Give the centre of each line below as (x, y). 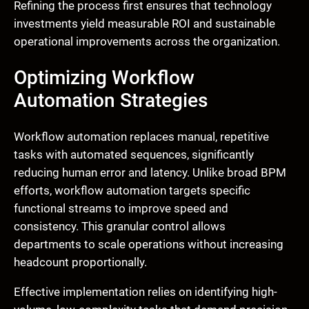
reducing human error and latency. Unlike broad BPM (150, 173)
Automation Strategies (111, 101)
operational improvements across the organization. (147, 42)
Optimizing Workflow (104, 78)
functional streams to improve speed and (121, 209)
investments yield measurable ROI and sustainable (144, 24)
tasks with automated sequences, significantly (134, 155)
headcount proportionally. (80, 262)
